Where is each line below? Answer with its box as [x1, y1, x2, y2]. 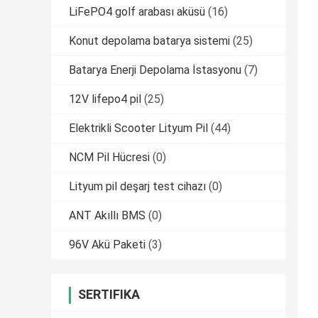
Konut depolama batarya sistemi [69, 34, 230, 48]
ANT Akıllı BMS [69, 209, 146, 223]
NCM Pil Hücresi [69, 150, 150, 165]
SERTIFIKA [78, 287, 140, 302]
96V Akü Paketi [69, 238, 146, 252]
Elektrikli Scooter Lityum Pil [69, 121, 208, 136]
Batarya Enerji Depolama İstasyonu [69, 63, 241, 77]
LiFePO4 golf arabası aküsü [69, 5, 205, 19]
